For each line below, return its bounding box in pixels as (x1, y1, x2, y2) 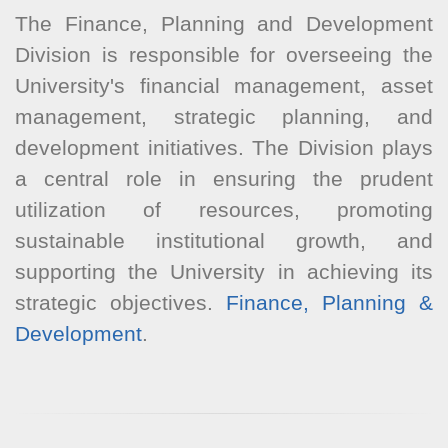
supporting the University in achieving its (15, 259, 433, 283)
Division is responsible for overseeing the (15, 42, 433, 66)
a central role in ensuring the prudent (15, 166, 433, 190)
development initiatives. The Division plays (15, 135, 433, 159)
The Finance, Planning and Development (15, 11, 433, 35)
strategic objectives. (15, 290, 226, 314)
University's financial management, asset (15, 73, 433, 97)
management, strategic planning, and (15, 104, 433, 128)
